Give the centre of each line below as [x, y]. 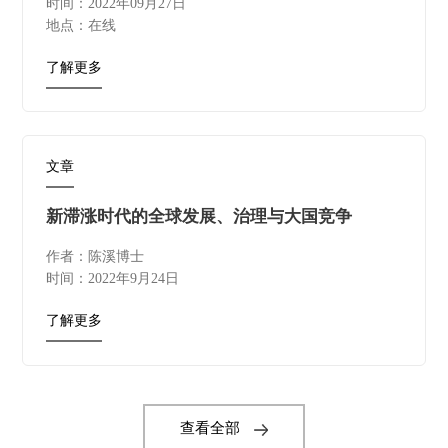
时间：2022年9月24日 [112, 278]
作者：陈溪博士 [94, 256]
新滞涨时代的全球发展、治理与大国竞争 [198, 216]
